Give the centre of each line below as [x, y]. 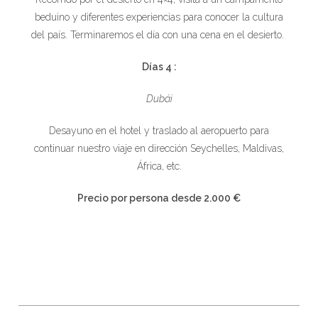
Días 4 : [159, 67]
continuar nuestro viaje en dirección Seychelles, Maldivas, [159, 148]
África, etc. [159, 166]
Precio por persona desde [139, 198]
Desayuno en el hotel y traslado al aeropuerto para [159, 130]
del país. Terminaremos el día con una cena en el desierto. [159, 35]
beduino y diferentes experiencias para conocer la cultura [159, 17]
